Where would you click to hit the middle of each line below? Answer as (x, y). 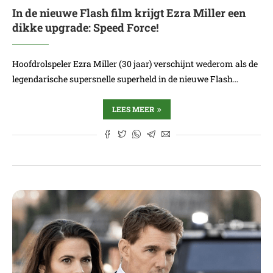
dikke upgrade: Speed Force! (85, 27)
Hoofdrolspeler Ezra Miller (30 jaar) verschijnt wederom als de (135, 64)
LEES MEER (133, 109)
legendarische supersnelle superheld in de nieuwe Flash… (125, 79)
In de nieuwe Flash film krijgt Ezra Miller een (129, 13)
